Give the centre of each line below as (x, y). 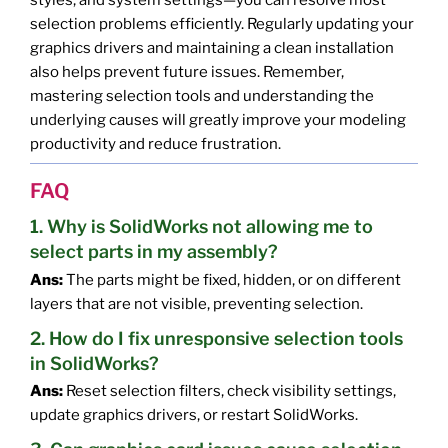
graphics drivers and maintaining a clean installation (212, 47)
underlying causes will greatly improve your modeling (218, 119)
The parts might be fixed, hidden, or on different (232, 279)
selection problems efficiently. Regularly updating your (222, 23)
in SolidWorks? (94, 363)
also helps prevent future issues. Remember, (187, 71)
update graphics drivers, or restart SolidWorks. (194, 414)
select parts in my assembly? (154, 252)
